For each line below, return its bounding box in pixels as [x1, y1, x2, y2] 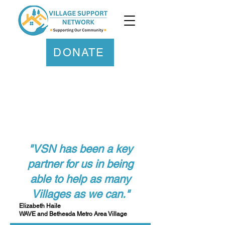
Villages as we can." [31, 188, 130, 200]
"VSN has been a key [28, 143, 133, 155]
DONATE [53, 46, 105, 59]
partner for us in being [28, 158, 133, 170]
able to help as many [30, 173, 131, 185]
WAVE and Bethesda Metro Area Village [19, 210, 127, 217]
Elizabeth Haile [19, 202, 61, 209]
